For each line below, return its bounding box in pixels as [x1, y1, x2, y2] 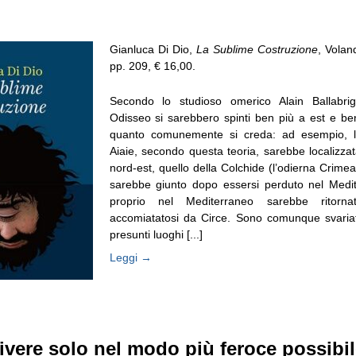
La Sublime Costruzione [195, 43, 318, 56]
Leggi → [109, 250, 152, 264]
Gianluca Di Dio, [109, 43, 196, 56]
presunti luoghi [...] [109, 227, 203, 241]
